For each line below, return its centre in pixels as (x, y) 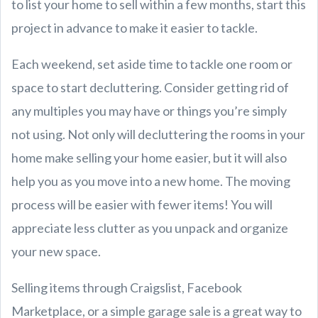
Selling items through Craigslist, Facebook (127, 287)
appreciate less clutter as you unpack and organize (150, 227)
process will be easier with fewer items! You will (142, 204)
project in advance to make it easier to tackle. (135, 27)
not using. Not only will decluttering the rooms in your (158, 134)
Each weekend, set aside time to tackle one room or (152, 64)
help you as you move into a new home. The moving (151, 181)
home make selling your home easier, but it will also (149, 157)
